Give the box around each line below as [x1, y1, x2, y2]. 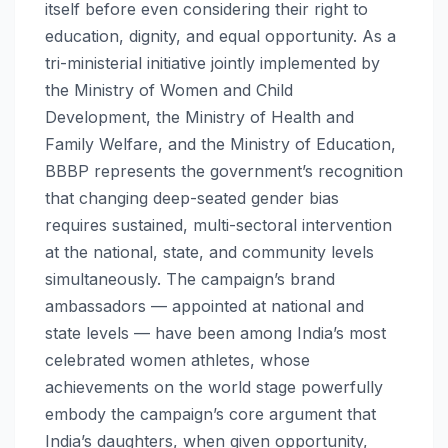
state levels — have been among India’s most [45, 322, 386, 343]
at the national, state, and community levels [45, 241, 374, 262]
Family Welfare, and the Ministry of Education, [45, 133, 396, 154]
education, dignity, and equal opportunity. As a [45, 25, 396, 46]
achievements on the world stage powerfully [45, 376, 383, 397]
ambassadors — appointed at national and [45, 295, 364, 316]
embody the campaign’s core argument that [45, 403, 376, 424]
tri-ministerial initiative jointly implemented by [45, 52, 380, 73]
